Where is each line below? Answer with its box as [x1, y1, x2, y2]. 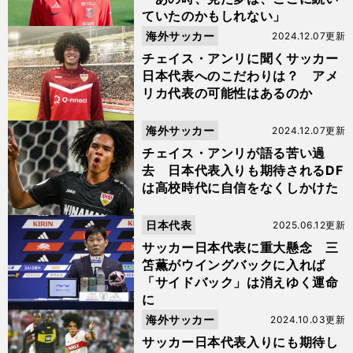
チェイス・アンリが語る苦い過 [142, 145, 325, 161]
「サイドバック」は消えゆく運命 [142, 274, 339, 290]
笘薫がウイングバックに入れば [142, 257, 325, 273]
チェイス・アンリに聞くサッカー [142, 50, 339, 66]
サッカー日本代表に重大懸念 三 [142, 240, 339, 255]
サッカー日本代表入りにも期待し [142, 334, 339, 350]
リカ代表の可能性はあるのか [142, 85, 325, 101]
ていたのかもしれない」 [142, 8, 287, 24]
